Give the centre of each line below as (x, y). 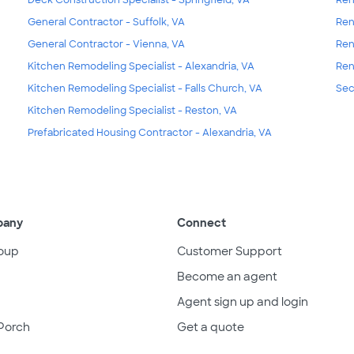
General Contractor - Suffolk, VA (106, 22)
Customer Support (230, 251)
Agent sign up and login (243, 301)
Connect (201, 222)
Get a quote (211, 327)
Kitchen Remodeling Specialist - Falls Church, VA (145, 88)
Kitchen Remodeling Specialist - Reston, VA (132, 110)
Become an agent (227, 276)
